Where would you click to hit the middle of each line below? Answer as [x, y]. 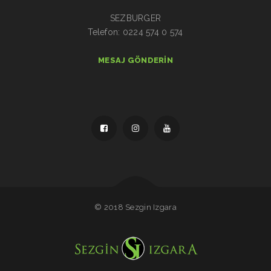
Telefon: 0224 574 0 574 [135, 32]
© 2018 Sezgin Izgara [135, 207]
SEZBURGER [135, 18]
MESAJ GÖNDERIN [135, 60]
